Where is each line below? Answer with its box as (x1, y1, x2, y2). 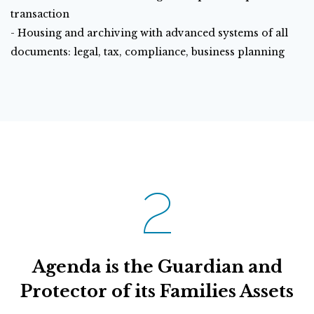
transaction (11, 8, 69, 20)
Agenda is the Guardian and (32, 257, 282, 277)
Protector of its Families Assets (20, 281, 294, 301)
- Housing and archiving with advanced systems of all (11, 27, 288, 39)
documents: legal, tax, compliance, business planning (11, 46, 285, 58)
